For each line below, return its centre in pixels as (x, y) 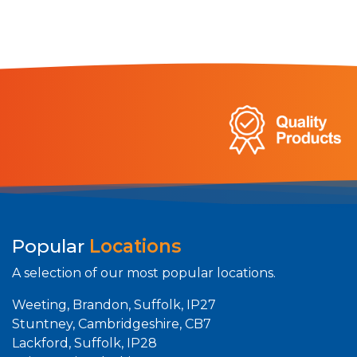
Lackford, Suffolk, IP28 (84, 343)
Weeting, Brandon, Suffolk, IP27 (114, 305)
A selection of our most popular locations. (144, 273)
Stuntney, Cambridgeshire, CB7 (112, 324)
